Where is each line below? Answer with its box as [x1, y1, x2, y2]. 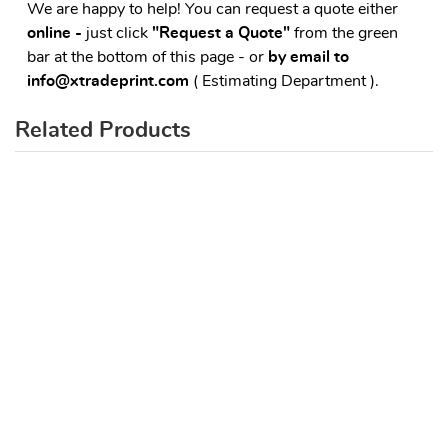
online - [27, 25, 86, 42]
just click [86, 25, 152, 42]
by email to [268, 49, 349, 66]
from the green [290, 25, 398, 42]
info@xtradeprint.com [27, 73, 189, 90]
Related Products [15, 119, 191, 142]
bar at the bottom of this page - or [27, 49, 268, 66]
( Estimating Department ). [189, 73, 379, 90]
